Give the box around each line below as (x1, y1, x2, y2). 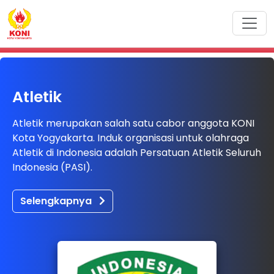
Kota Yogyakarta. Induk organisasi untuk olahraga (12, 130, 249, 145)
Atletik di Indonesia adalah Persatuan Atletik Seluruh (12, 145, 261, 160)
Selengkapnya (20, 193, 94, 208)
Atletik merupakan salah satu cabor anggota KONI (12, 116, 254, 130)
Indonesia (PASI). (12, 160, 92, 174)
